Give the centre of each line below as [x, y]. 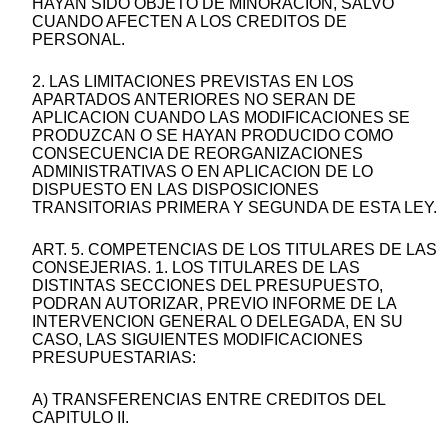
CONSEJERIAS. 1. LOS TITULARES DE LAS [196, 268]
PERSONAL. [78, 40]
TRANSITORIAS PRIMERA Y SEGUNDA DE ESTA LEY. [234, 208]
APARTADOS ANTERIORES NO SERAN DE [194, 100]
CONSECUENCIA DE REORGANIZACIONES [197, 154]
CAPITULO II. [80, 418]
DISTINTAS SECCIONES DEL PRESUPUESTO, [207, 286]
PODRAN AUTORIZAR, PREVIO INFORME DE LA [214, 304]
